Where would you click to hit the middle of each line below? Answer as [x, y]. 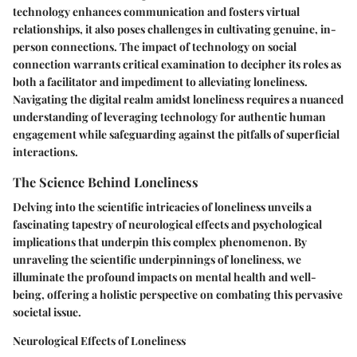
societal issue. [47, 312]
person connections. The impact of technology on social [155, 47]
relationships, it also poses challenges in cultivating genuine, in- [175, 29]
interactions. [45, 152]
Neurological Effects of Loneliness [99, 341]
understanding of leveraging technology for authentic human [169, 117]
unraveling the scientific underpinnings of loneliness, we [157, 260]
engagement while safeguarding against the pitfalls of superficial [176, 135]
